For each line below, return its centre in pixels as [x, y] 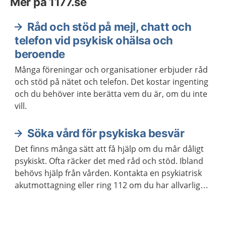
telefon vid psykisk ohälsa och [94, 40]
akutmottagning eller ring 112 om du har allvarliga [110, 185]
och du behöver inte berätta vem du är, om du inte [111, 94]
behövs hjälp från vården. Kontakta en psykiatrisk [108, 173]
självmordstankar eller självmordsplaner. [93, 197]
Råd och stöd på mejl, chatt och [109, 27]
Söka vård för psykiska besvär [106, 133]
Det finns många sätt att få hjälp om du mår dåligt [109, 149]
